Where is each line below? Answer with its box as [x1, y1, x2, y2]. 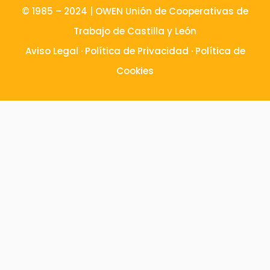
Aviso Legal [25, 45, 78, 58]
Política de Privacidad [84, 45, 189, 58]
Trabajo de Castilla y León [74, 25, 196, 38]
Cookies [116, 64, 154, 78]
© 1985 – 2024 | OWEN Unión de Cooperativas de [22, 5, 248, 18]
